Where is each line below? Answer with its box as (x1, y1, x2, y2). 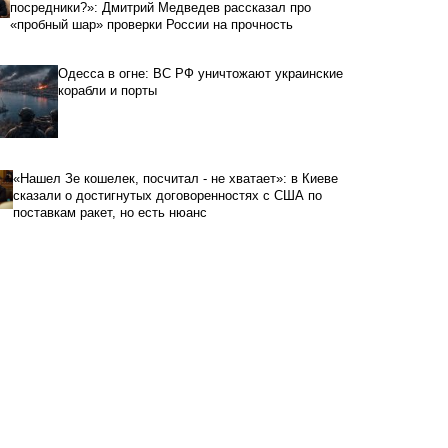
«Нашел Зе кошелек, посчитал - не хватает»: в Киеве (13, 170, 339, 186)
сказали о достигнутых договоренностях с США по (13, 187, 323, 203)
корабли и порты (58, 82, 157, 98)
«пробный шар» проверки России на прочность (9, 16, 293, 32)
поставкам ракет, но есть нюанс (13, 204, 208, 220)
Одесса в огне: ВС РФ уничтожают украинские (58, 65, 343, 81)
